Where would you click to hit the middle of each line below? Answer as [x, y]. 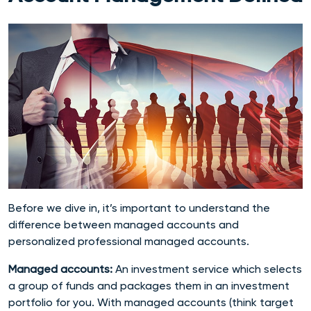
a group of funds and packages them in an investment [149, 285]
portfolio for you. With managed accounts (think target [151, 302]
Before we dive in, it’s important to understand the [139, 208]
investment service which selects [217, 269]
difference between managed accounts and [124, 224]
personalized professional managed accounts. [129, 241]
